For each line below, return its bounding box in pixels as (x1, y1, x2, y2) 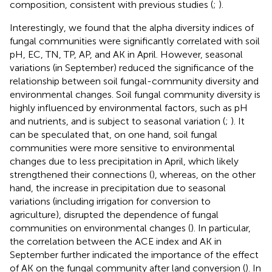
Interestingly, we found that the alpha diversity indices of (10, 21, 254, 33)
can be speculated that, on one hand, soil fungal (10, 128, 217, 140)
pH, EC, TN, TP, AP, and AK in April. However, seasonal (10, 48, 243, 60)
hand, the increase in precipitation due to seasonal (10, 182, 226, 194)
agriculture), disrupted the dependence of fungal (10, 208, 219, 220)
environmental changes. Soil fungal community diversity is (10, 88, 260, 100)
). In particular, (191, 222, 251, 234)
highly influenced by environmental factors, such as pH (10, 101, 248, 114)
